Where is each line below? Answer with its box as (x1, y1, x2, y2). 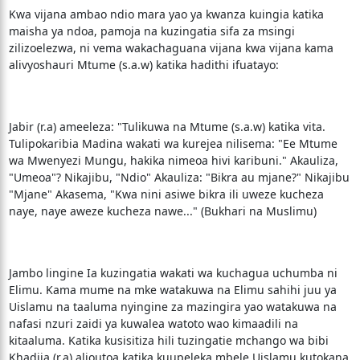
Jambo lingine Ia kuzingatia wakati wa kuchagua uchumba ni (8, 265, 337, 280)
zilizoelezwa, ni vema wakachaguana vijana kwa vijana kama (8, 40, 333, 55)
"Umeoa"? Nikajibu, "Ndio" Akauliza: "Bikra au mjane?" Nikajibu (8, 170, 350, 185)
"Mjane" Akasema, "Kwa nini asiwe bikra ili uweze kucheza (8, 186, 324, 202)
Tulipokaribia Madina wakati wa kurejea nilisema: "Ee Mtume (8, 136, 337, 151)
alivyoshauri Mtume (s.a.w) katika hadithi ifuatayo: (8, 57, 279, 72)
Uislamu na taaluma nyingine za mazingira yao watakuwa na (8, 299, 337, 314)
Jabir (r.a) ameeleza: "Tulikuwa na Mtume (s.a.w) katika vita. (8, 119, 325, 134)
